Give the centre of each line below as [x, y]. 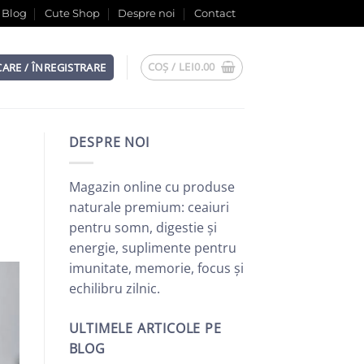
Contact [214, 13]
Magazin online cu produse [152, 186]
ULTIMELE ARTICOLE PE [145, 328]
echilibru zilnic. [114, 288]
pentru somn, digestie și [143, 227]
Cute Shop [73, 13]
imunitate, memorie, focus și [156, 268]
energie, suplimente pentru [152, 247]
